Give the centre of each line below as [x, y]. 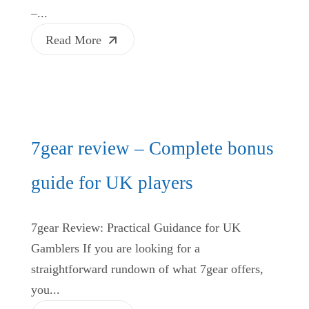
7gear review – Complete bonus [152, 148]
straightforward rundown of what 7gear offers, [147, 269]
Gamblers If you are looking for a [116, 248]
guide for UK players [112, 182]
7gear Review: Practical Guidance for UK [136, 227]
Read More [73, 40]
